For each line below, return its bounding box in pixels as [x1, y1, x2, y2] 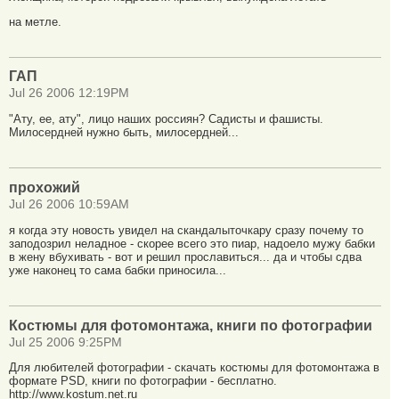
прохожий [9, 180, 80, 195]
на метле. [9, 14, 61, 28]
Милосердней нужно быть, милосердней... [9, 126, 239, 140]
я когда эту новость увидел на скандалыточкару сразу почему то [9, 223, 363, 237]
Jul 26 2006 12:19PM [9, 86, 129, 101]
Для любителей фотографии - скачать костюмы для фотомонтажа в [9, 361, 379, 375]
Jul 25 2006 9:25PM [9, 335, 122, 349]
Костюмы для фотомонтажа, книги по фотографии [9, 317, 372, 333]
